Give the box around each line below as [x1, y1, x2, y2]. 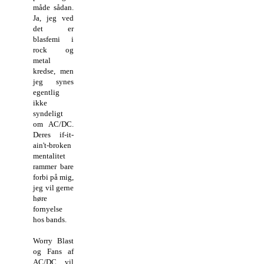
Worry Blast [33, 236, 74, 245]
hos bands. [33, 214, 67, 224]
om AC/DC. [33, 119, 74, 128]
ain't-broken [33, 140, 71, 150]
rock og [33, 45, 74, 54]
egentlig [33, 87, 60, 97]
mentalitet [33, 151, 65, 160]
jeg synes [33, 77, 74, 86]
